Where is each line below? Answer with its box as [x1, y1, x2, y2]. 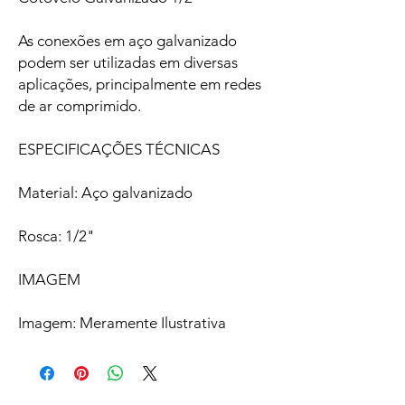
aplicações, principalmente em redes [18, 75, 261, 94]
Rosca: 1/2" [18, 227, 95, 246]
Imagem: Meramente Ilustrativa [18, 314, 226, 333]
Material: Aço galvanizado [18, 184, 193, 202]
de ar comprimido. [18, 97, 141, 116]
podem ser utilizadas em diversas [18, 53, 238, 72]
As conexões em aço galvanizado [18, 32, 237, 51]
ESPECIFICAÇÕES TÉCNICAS [18, 140, 220, 159]
